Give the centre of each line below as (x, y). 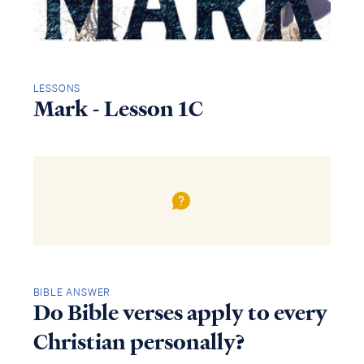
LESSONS (57, 88)
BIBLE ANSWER (72, 292)
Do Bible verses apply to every (180, 313)
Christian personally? (139, 342)
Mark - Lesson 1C (118, 108)
